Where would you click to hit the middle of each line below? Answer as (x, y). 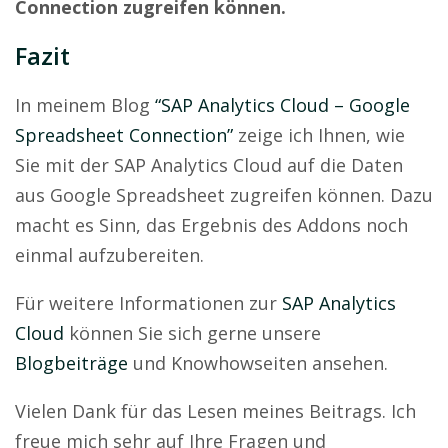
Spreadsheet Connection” (124, 135)
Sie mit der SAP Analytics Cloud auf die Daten (209, 165)
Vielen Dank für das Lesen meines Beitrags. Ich (215, 411)
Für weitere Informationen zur (148, 303)
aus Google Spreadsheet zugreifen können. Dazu (224, 195)
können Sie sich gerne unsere (192, 333)
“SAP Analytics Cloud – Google (282, 105)
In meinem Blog (85, 105)
